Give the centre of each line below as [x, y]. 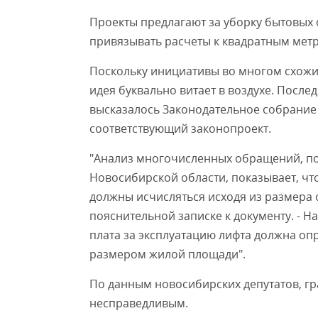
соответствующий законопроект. [180, 128]
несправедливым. [139, 303]
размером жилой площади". [168, 254]
